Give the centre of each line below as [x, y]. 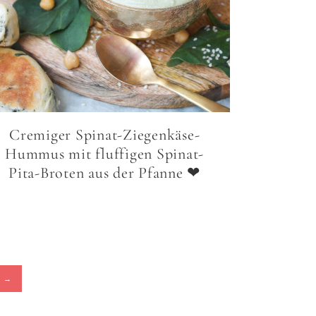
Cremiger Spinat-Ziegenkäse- [105, 135]
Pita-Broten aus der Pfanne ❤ [105, 173]
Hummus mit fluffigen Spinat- [105, 154]
